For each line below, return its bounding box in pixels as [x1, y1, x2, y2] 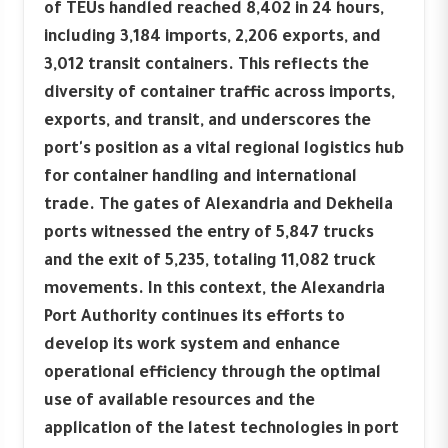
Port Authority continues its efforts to [44, 308, 345, 327]
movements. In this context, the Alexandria [44, 280, 385, 299]
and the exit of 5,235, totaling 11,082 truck [44, 252, 376, 271]
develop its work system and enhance [44, 336, 340, 355]
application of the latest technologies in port [44, 420, 399, 439]
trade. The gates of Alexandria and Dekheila [44, 196, 393, 215]
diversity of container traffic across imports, [44, 84, 395, 103]
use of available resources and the [44, 392, 315, 411]
